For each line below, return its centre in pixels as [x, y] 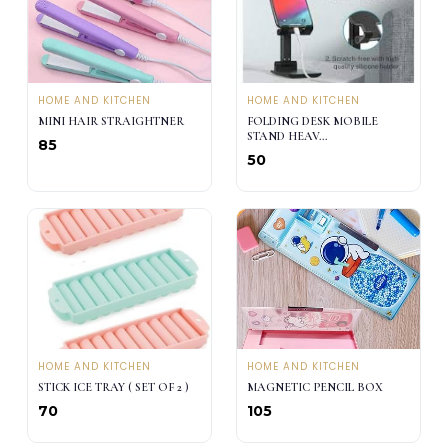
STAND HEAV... [287, 136]
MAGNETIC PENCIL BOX [315, 387]
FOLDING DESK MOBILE [312, 121]
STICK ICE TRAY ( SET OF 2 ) [113, 387]
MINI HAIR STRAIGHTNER [111, 121]
